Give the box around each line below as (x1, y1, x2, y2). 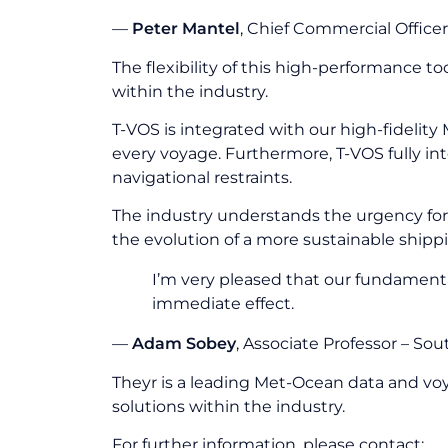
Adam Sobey (132, 334, 236, 354)
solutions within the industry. (112, 396, 345, 416)
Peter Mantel (132, 19, 240, 39)
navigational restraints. (112, 167, 292, 187)
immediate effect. (152, 294, 298, 314)
